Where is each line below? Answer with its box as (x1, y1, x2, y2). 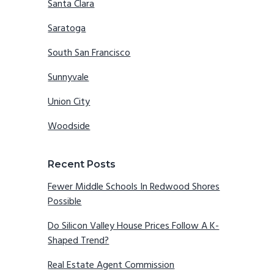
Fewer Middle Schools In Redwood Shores (48, 179, 220, 196)
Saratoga (48, 21, 86, 37)
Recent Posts (48, 158, 116, 171)
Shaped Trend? (48, 233, 109, 250)
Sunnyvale (48, 70, 89, 86)
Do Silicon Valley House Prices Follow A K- (48, 218, 220, 235)
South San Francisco (48, 45, 131, 62)
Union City (48, 94, 91, 111)
